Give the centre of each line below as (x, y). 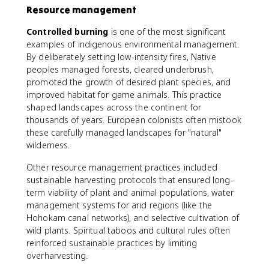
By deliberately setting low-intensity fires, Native (121, 57)
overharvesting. (57, 255)
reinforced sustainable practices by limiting (112, 243)
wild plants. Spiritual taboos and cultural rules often (128, 230)
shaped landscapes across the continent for (114, 107)
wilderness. (48, 145)
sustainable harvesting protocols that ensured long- (130, 180)
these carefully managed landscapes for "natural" (124, 132)
